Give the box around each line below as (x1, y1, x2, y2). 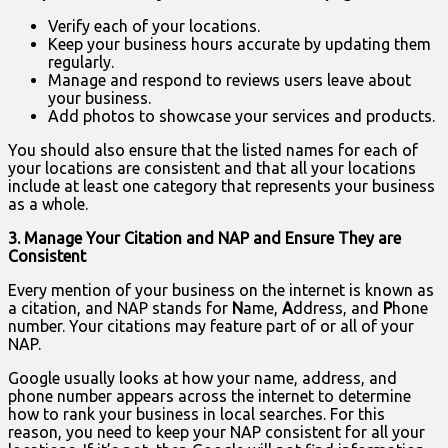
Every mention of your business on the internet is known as (8, 281, 434, 300)
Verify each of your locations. (48, 17, 260, 36)
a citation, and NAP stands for (8, 299, 232, 318)
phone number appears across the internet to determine (8, 387, 411, 406)
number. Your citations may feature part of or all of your (8, 317, 414, 336)
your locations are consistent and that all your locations (8, 159, 416, 178)
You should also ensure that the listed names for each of (8, 141, 418, 160)
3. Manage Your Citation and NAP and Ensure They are (8, 229, 401, 248)
